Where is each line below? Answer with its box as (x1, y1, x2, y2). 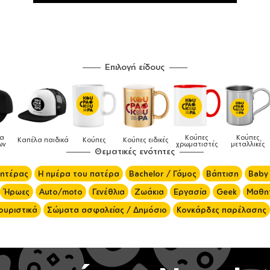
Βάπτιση (206, 169, 239, 179)
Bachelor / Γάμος (128, 169, 196, 179)
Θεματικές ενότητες (95, 146, 175, 157)
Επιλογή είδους (105, 61, 165, 72)
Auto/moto (39, 187, 83, 197)
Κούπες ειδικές (46, 136, 93, 145)
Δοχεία (212, 133, 234, 142)
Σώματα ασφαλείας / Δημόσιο (46, 205, 167, 215)
